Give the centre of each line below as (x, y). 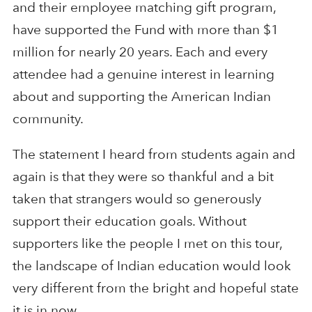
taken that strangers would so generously (136, 199)
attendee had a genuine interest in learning (143, 75)
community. (48, 119)
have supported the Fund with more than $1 (145, 30)
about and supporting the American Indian (141, 97)
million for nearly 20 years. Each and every (140, 52)
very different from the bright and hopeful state (155, 288)
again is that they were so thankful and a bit (143, 177)
